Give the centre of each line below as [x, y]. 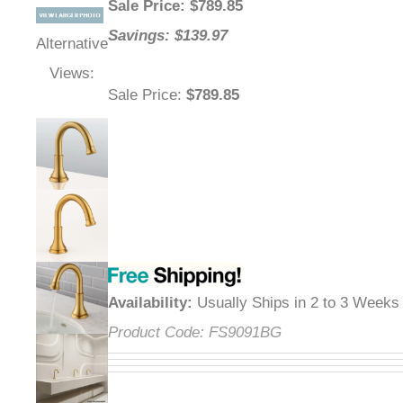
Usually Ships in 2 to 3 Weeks [296, 303]
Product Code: [156, 333]
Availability [148, 303]
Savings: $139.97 [168, 36]
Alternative [72, 44]
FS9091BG [245, 333]
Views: [72, 74]
